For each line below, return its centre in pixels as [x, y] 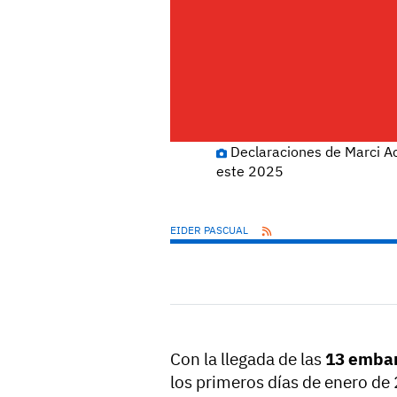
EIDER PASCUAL [210, 230]
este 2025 [250, 171]
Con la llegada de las [248, 359]
